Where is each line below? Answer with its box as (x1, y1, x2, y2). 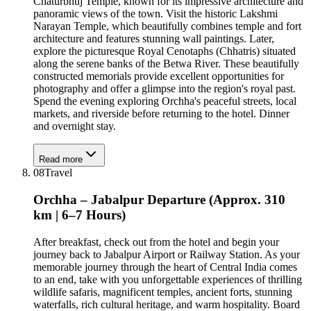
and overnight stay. (33, 120, 116, 133)
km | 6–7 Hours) (33, 208, 126, 223)
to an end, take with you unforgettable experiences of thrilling (33, 273, 302, 285)
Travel (44, 167, 72, 179)
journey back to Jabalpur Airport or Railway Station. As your (33, 248, 300, 260)
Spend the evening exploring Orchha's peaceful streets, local (33, 95, 296, 108)
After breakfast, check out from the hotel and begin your (33, 235, 279, 248)
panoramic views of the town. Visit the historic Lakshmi (33, 8, 278, 20)
